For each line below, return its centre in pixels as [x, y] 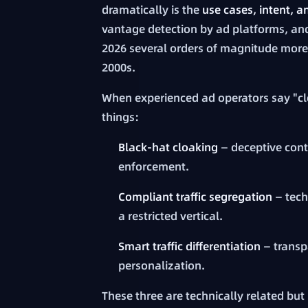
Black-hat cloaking [168, 147]
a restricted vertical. [170, 216]
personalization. [162, 266]
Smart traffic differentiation [189, 246]
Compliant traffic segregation [195, 197]
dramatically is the [152, 10]
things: [120, 117]
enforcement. [154, 167]
